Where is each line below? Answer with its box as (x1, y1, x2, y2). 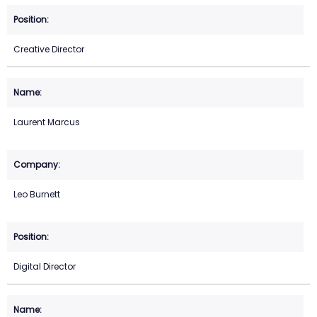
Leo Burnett (13, 188, 60, 201)
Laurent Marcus (13, 116, 80, 129)
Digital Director (13, 260, 76, 273)
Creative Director (13, 43, 84, 56)
